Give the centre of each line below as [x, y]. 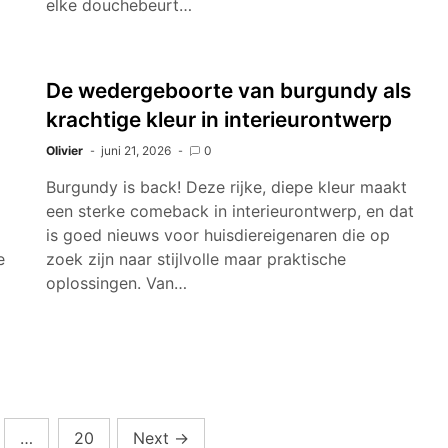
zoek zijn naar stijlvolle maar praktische [196, 259]
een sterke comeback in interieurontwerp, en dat [230, 211]
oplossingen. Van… [116, 283]
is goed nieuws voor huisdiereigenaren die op [218, 235]
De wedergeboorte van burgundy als [228, 90]
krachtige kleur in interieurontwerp [219, 119]
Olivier [64, 150]
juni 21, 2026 [136, 150]
